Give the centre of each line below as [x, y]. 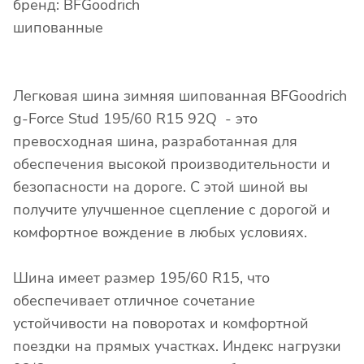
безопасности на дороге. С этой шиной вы [160, 186]
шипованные [58, 27]
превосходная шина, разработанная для [155, 141]
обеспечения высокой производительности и [172, 164]
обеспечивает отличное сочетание [134, 300]
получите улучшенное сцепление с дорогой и [172, 209]
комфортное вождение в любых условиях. [160, 232]
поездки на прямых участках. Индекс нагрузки [177, 346]
